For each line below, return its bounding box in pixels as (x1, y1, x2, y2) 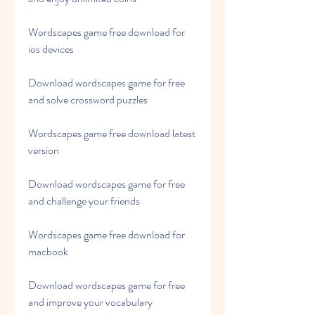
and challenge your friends (28, 193, 140, 209)
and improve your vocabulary (28, 294, 153, 310)
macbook (28, 243, 68, 259)
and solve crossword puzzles (28, 91, 148, 108)
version (28, 142, 59, 158)
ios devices (28, 41, 74, 57)
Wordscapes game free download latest (28, 125, 195, 141)
